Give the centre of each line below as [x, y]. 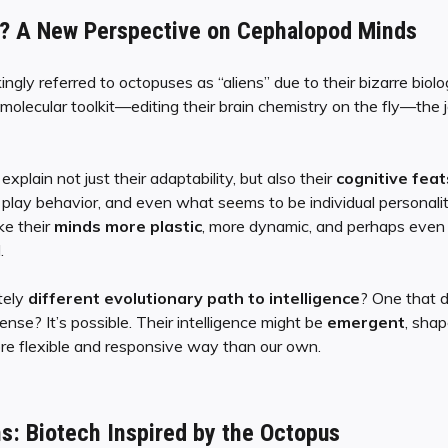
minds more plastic [127, 225]
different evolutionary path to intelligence [193, 297]
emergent [365, 321]
